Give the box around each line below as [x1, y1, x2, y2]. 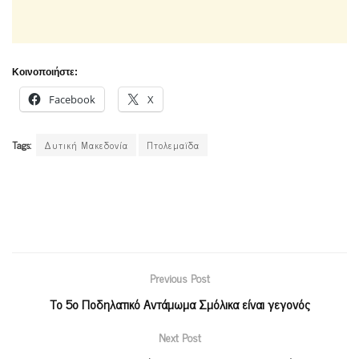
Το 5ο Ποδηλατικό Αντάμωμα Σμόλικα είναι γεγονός [49, 292, 310, 314]
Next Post [158, 327, 201, 346]
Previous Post [149, 268, 210, 287]
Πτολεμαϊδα [147, 136, 200, 153]
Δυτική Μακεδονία [44, 136, 128, 153]
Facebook [49, 91, 95, 107]
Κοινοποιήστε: [12, 66, 78, 78]
